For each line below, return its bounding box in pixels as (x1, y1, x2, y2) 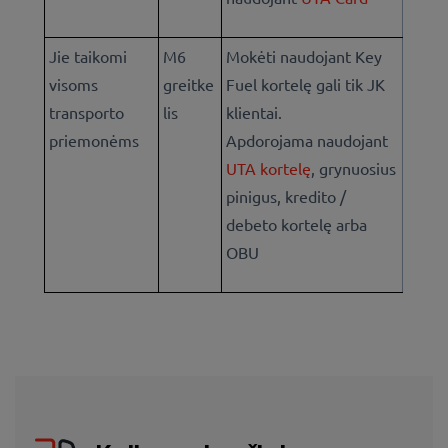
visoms (49, 74, 99, 95)
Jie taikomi (49, 46, 128, 67)
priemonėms (49, 130, 140, 151)
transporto (49, 102, 125, 123)
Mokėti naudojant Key (226, 46, 383, 67)
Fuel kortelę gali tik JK (226, 74, 386, 95)
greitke (163, 74, 215, 95)
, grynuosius (311, 158, 397, 179)
